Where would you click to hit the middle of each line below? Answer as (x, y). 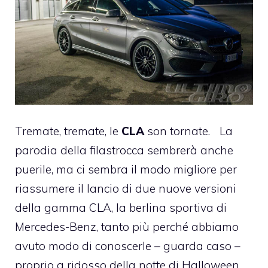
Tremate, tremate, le (68, 131)
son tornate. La (188, 131)
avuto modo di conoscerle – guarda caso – (128, 246)
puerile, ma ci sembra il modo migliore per (126, 170)
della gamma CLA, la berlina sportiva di (121, 208)
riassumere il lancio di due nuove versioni (126, 189)
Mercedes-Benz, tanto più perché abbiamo (127, 227)
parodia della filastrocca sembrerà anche (124, 150)
